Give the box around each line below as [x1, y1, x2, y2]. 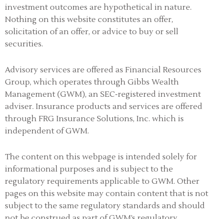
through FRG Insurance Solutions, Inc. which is [5, 114, 184, 124]
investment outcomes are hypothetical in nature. [5, 2, 192, 13]
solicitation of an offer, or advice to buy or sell [5, 27, 178, 37]
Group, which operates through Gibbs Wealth [5, 77, 179, 88]
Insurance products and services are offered [36, 102, 202, 112]
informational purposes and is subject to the [5, 164, 173, 175]
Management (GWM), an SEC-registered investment [5, 89, 201, 100]
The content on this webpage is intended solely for [5, 152, 197, 162]
